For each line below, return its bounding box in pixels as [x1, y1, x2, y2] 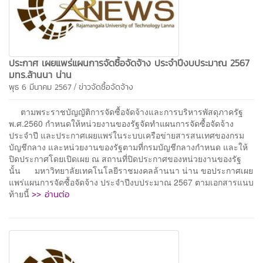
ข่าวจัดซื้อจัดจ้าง [79, 80, 133, 93]
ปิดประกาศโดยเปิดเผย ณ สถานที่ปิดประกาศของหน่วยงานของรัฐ [9, 152, 241, 164]
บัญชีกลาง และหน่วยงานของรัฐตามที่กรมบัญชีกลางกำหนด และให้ [9, 140, 248, 153]
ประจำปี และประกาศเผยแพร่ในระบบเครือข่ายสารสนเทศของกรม [9, 129, 244, 141]
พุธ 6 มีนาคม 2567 [9, 80, 72, 93]
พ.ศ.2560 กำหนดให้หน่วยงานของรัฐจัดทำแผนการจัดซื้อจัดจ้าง [9, 117, 234, 129]
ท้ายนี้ [9, 187, 32, 200]
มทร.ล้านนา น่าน [9, 67, 72, 82]
